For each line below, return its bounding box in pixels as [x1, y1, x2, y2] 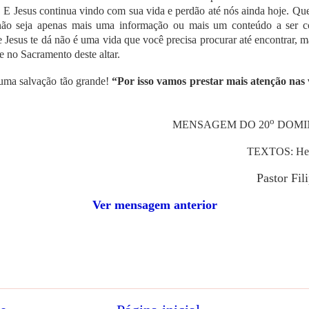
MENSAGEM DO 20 [172, 118, 270, 130]
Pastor [257, 170, 291, 185]
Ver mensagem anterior [92, 197, 217, 212]
